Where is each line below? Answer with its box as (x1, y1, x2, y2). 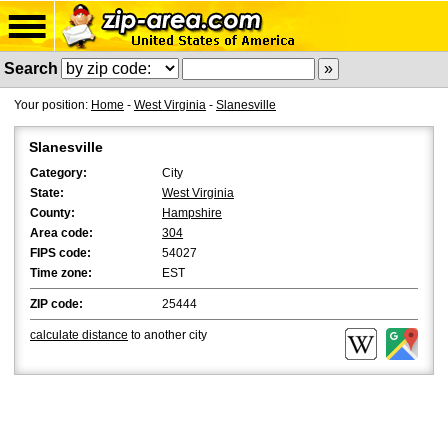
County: (30, 206, 75, 220)
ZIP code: (30, 297, 83, 311)
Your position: (14, 98, 91, 112)
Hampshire (162, 206, 222, 220)
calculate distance (30, 328, 128, 342)
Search (4, 60, 58, 77)
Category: (30, 166, 87, 180)
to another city (128, 328, 207, 342)
